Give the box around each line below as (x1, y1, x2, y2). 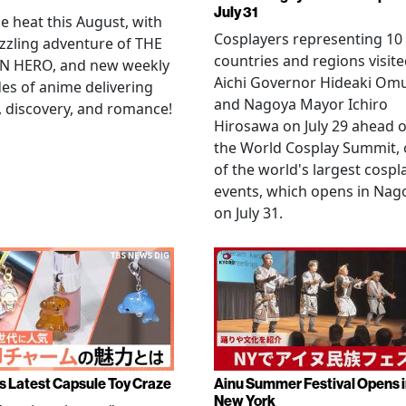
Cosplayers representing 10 (214, 29, 402, 49)
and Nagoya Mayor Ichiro (214, 94, 388, 114)
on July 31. (214, 203, 283, 223)
